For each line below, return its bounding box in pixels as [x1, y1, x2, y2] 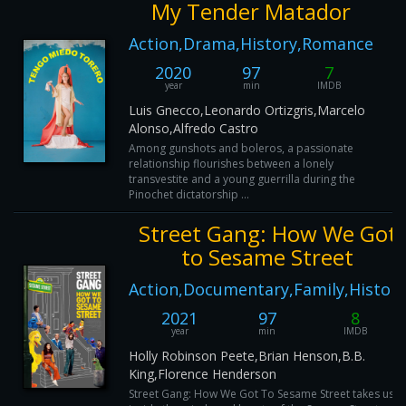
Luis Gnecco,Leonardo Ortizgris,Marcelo [129, 101, 365, 119]
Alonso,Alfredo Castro [129, 120, 258, 137]
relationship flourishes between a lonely [129, 156, 333, 171]
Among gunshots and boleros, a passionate [129, 140, 353, 156]
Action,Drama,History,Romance [129, 33, 373, 54]
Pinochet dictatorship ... [129, 187, 249, 202]
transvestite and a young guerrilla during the [129, 171, 355, 187]
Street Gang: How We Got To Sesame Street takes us [129, 386, 394, 401]
